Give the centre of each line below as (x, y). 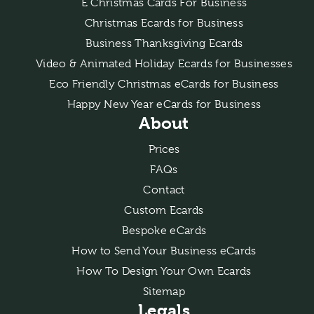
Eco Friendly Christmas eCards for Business (164, 84)
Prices (164, 149)
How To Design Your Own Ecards (164, 271)
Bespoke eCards (164, 230)
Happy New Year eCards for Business (164, 104)
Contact (164, 190)
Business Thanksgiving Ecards (164, 43)
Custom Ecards (164, 210)
